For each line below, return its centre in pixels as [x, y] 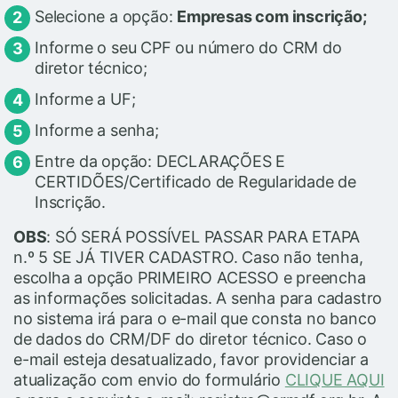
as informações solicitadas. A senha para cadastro [198, 298]
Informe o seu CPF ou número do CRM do [188, 47]
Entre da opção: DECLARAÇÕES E [160, 161]
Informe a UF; [85, 99]
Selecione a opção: [106, 16]
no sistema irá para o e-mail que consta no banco [195, 318]
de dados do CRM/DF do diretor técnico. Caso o [190, 338]
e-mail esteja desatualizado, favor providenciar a [191, 359]
